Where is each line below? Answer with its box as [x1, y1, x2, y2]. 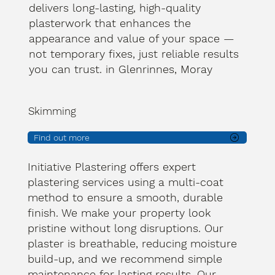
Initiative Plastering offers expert [28, 160, 196, 173]
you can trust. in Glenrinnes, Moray [28, 63, 212, 76]
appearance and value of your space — [28, 32, 234, 45]
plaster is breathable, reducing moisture [28, 236, 238, 250]
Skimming [28, 105, 76, 118]
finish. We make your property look [28, 206, 211, 219]
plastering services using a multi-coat [28, 175, 224, 188]
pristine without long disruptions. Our [28, 221, 224, 234]
